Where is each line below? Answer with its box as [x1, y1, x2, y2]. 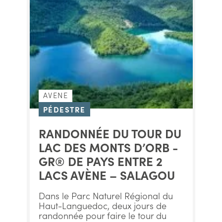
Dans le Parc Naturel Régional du [38, 189, 173, 202]
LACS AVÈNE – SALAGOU [38, 166, 175, 183]
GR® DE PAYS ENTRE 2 [38, 153, 163, 169]
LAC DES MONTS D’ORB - [38, 139, 178, 155]
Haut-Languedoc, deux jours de [38, 199, 166, 212]
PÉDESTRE [43, 104, 86, 114]
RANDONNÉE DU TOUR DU [38, 125, 181, 141]
